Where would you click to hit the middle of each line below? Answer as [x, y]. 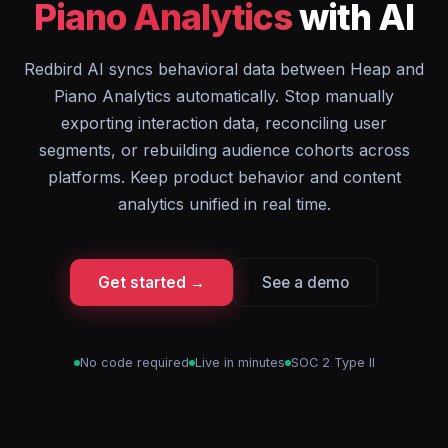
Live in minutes [239, 362]
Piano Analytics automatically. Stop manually [224, 96]
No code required [134, 362]
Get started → [151, 282]
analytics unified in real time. [224, 204]
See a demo [305, 282]
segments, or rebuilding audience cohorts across [224, 150]
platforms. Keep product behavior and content [224, 177]
